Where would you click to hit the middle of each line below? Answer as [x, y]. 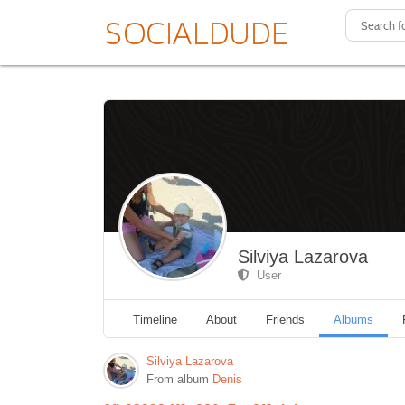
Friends [285, 320]
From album [179, 380]
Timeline [155, 320]
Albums [353, 320]
